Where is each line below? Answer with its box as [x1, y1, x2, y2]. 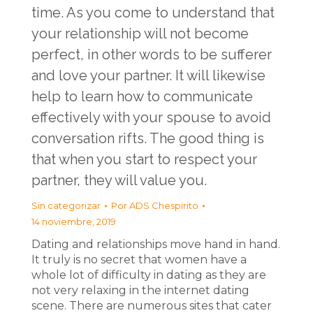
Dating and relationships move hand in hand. [31, 238, 280, 251]
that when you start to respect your [31, 151, 257, 168]
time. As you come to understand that [31, 4, 275, 21]
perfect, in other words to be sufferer [31, 46, 272, 63]
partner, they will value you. [31, 172, 207, 189]
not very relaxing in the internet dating [31, 284, 249, 297]
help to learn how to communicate [31, 88, 253, 105]
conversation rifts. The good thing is [31, 130, 264, 147]
